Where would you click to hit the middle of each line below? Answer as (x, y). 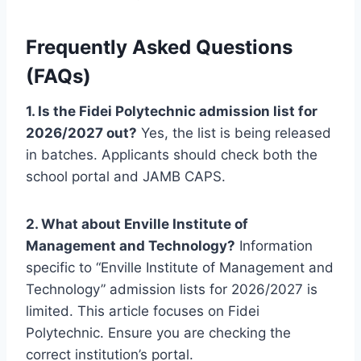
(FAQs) (58, 76)
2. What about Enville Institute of (137, 224)
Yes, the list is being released (234, 133)
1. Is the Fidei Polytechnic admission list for (172, 111)
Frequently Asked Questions (159, 47)
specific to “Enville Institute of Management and (180, 267)
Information (274, 245)
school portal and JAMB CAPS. (126, 176)
